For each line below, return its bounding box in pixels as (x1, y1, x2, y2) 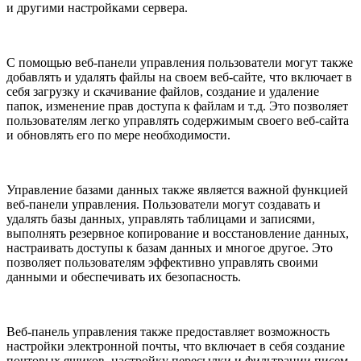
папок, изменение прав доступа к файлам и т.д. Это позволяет (6, 98, 348, 113)
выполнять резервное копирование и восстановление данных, (6, 226, 349, 240)
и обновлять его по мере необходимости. (6, 127, 237, 142)
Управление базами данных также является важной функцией (6, 182, 348, 197)
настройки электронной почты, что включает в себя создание (6, 338, 345, 353)
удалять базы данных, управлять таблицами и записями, (6, 211, 315, 226)
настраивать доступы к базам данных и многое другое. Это (6, 240, 333, 255)
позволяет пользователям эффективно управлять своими (6, 255, 318, 269)
